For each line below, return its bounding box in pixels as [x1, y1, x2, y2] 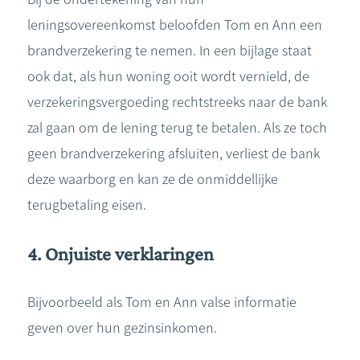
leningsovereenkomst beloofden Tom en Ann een [27, 16, 322, 34]
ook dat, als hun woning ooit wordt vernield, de [27, 67, 309, 85]
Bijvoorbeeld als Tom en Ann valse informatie [27, 293, 297, 311]
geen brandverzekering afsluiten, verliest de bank [27, 145, 320, 162]
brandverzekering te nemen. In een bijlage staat [27, 42, 312, 59]
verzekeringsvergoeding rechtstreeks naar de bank [27, 93, 327, 111]
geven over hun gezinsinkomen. [27, 319, 217, 337]
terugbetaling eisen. [27, 196, 146, 214]
